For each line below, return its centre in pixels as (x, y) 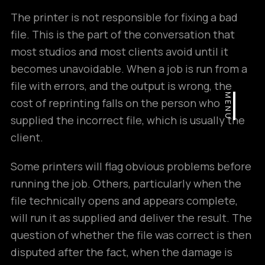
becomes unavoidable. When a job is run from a (129, 69)
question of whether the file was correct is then (131, 235)
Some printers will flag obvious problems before (131, 166)
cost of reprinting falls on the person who (115, 103)
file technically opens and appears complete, (124, 201)
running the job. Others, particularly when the (126, 183)
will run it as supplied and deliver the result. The (131, 218)
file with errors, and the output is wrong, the (121, 86)
